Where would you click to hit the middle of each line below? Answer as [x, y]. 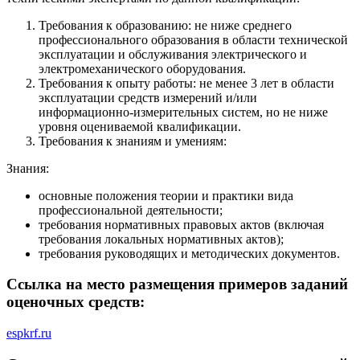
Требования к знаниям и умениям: [133, 141]
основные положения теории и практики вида [166, 195]
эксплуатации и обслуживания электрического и [173, 54]
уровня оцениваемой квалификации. [140, 126]
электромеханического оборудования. [142, 68]
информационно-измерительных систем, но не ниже [183, 112]
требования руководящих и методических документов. [189, 253]
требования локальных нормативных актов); [161, 239]
